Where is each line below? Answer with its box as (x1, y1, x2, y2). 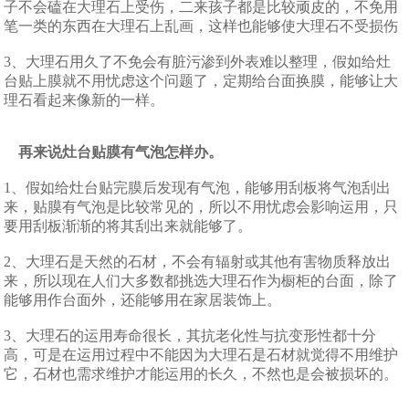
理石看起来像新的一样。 (4, 92, 165, 108)
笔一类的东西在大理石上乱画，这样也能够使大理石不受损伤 (4, 18, 399, 34)
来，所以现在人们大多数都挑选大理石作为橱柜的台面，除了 (4, 273, 399, 288)
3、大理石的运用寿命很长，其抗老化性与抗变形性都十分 (4, 328, 377, 343)
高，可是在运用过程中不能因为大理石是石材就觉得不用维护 (4, 347, 399, 362)
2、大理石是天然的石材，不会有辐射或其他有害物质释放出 (4, 254, 392, 269)
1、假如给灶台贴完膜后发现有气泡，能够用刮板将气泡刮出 (4, 180, 392, 195)
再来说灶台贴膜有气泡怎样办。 (4, 144, 238, 160)
